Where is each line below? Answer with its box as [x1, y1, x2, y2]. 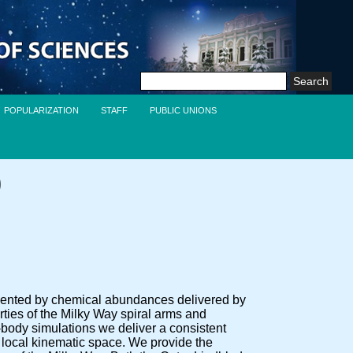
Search [139, 67, 176, 80]
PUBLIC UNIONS [150, 106, 217, 115]
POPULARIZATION [4, 106, 80, 115]
